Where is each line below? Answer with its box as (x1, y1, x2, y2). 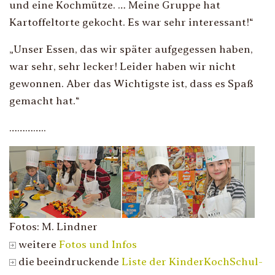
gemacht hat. (9, 95, 76, 107)
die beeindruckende (16, 255, 122, 268)
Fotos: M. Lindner (9, 220, 98, 233)
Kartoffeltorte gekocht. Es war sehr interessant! (9, 16, 249, 28)
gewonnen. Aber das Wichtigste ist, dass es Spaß (9, 77, 254, 90)
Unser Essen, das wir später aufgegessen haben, (14, 43, 253, 55)
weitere (16, 238, 59, 250)
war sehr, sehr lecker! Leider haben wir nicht (9, 60, 236, 72)
